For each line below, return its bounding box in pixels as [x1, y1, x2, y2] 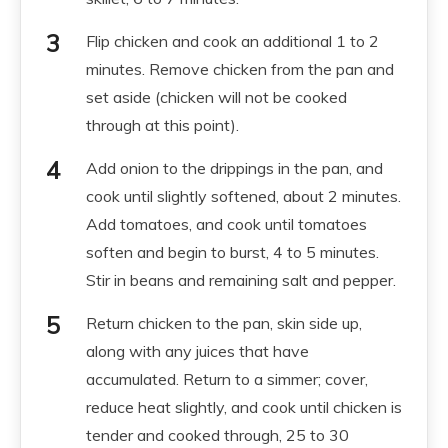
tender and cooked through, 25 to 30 [86, 424, 349, 445]
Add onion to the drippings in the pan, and [86, 157, 383, 178]
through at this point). [86, 114, 239, 135]
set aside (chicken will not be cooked [86, 86, 347, 107]
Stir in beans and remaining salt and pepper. [86, 269, 396, 290]
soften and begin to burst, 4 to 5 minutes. [86, 241, 379, 262]
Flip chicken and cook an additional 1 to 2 [86, 30, 379, 51]
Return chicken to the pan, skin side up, [86, 312, 362, 333]
